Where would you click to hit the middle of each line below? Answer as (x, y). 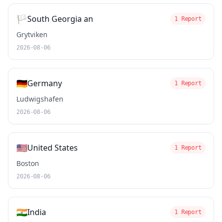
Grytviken (32, 34)
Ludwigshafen (40, 99)
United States (53, 148)
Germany (45, 83)
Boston (28, 163)
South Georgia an (60, 19)
